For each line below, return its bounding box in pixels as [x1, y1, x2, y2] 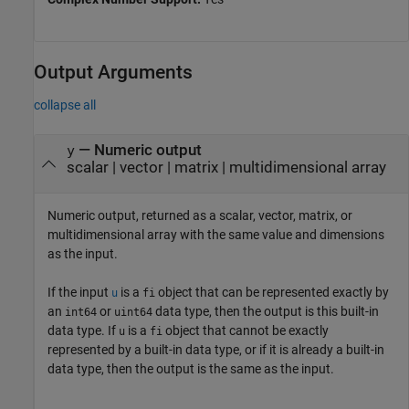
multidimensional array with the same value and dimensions [47, 227, 384, 243]
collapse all [34, 98, 96, 112]
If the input [47, 285, 111, 300]
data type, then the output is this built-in [152, 304, 379, 320]
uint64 [114, 306, 152, 320]
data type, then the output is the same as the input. [47, 362, 334, 377]
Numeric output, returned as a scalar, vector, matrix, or [47, 208, 352, 224]
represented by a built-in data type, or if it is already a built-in [47, 342, 384, 358]
